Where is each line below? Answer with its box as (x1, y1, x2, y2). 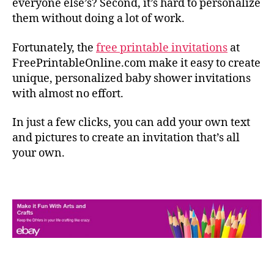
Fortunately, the (12, 40, 96, 55)
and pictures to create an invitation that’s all (12, 131, 240, 146)
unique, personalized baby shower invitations (12, 71, 251, 86)
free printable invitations (96, 40, 228, 55)
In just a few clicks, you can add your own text (12, 116, 250, 130)
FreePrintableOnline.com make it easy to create (12, 56, 261, 70)
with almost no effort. (12, 86, 124, 101)
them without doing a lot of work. (12, 12, 185, 26)
